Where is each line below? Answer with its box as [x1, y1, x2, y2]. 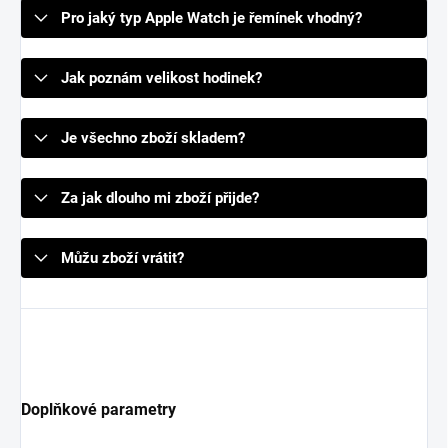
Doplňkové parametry [21, 400, 176, 420]
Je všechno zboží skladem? [61, 129, 245, 148]
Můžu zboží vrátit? [61, 249, 184, 268]
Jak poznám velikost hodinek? [61, 69, 262, 88]
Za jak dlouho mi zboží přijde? [61, 189, 259, 208]
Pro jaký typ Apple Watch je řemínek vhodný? [61, 9, 362, 28]
